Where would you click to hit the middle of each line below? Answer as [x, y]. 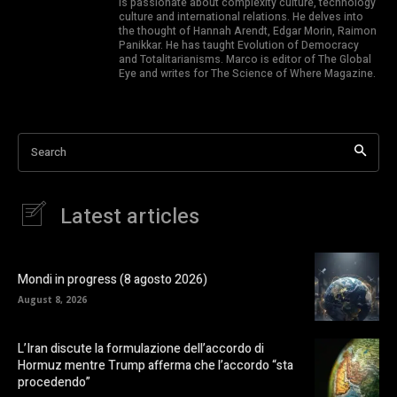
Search [49, 152]
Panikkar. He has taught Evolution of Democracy [239, 45]
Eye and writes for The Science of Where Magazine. [247, 73]
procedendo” [54, 382]
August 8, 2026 [52, 299]
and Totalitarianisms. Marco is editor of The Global [245, 59]
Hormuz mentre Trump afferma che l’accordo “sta [156, 365]
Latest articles [130, 216]
